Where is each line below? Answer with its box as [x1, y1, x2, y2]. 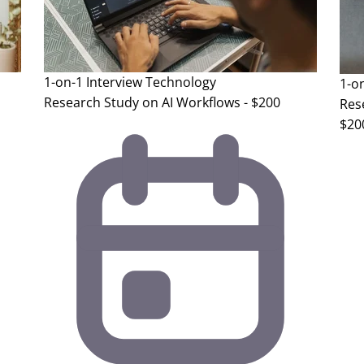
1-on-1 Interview [44, 73, 142, 92]
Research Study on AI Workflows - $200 [44, 93, 280, 112]
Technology [145, 73, 216, 92]
